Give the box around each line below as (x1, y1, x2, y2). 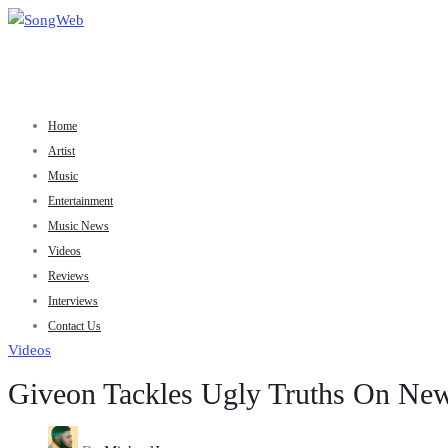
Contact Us (48, 319, 101, 333)
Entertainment (48, 194, 113, 208)
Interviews (48, 294, 98, 308)
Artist (48, 144, 75, 158)
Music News (48, 219, 109, 233)
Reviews (48, 269, 89, 283)
